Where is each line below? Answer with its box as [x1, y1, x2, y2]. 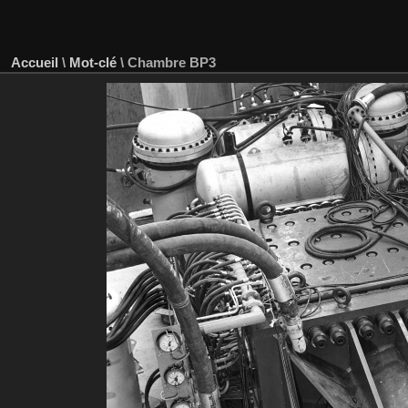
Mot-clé [69, 54, 117, 70]
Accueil [11, 54, 58, 70]
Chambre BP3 [127, 54, 216, 70]
